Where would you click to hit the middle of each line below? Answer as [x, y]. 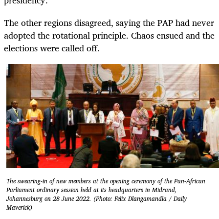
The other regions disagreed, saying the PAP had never [109, 22]
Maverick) [19, 208]
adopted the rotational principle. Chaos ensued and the [109, 35]
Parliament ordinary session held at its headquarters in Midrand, [92, 190]
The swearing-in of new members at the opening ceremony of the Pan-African [106, 181]
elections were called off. [52, 48]
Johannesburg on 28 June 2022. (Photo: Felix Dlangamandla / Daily [97, 199]
